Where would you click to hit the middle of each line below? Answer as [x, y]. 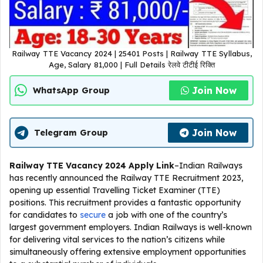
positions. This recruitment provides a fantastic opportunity [125, 203]
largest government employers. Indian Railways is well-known [131, 227]
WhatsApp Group [71, 90]
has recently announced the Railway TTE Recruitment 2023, [127, 178]
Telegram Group [71, 132]
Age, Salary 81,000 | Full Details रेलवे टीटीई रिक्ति [131, 65]
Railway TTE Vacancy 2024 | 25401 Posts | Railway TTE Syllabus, [131, 53]
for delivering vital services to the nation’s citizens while [117, 240]
